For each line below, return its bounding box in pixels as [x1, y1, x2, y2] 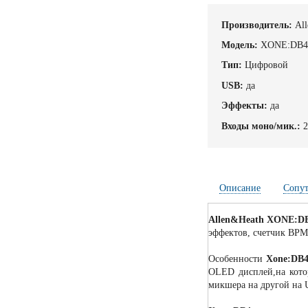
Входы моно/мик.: [221, 120, 301, 131]
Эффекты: [221, 100, 268, 111]
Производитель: [221, 19, 293, 30]
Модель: [221, 40, 258, 51]
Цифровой [245, 60, 289, 71]
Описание [219, 183, 261, 194]
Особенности [208, 254, 266, 265]
